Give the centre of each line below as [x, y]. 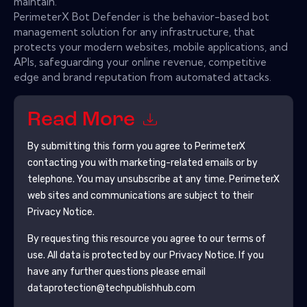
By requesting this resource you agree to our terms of [146, 238]
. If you [249, 255]
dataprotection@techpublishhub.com [111, 288]
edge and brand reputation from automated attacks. [143, 77]
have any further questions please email [116, 271]
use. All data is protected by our [98, 255]
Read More [83, 121]
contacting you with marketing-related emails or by [142, 162]
